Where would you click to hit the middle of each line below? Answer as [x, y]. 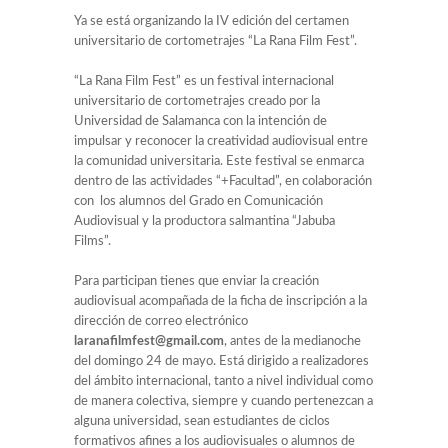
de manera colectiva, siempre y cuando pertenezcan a [223, 402]
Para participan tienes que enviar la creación [196, 282]
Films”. [92, 242]
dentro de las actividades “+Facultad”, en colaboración [223, 182]
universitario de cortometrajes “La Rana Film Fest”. [215, 42]
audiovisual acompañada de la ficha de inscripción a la [220, 302]
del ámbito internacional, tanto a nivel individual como [223, 382]
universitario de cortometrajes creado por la [197, 102]
